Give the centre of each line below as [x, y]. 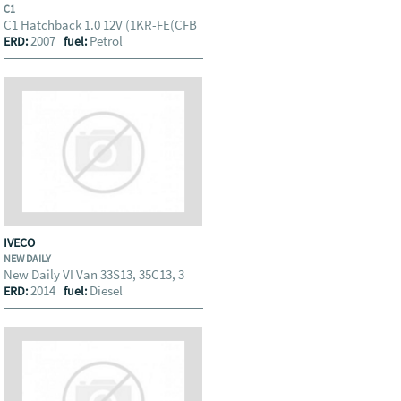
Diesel [107, 290]
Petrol [107, 41]
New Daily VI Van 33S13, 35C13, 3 [96, 274]
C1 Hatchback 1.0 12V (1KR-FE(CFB [102, 25]
